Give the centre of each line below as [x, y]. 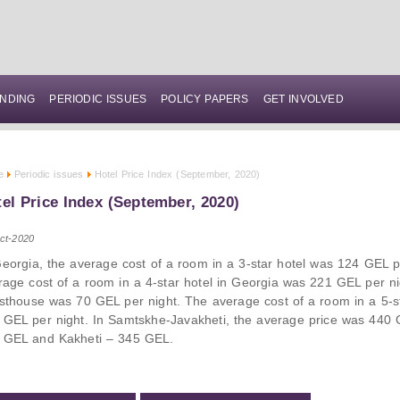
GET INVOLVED [303, 99]
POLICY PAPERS [205, 99]
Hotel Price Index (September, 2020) [177, 174]
